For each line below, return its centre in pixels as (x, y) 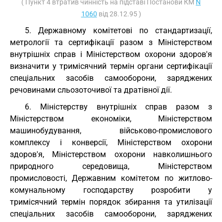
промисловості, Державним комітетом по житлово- (111, 178)
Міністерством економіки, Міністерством (111, 119)
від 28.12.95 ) (119, 14)
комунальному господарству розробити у (111, 190)
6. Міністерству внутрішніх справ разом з (118, 107)
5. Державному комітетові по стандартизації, (118, 30)
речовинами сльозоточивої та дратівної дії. (91, 90)
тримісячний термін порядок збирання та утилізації (111, 202)
